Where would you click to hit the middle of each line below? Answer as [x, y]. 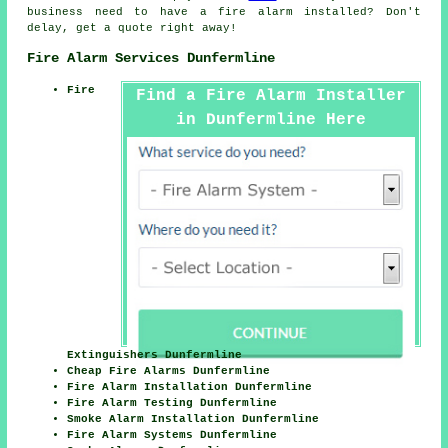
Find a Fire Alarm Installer [270, 95]
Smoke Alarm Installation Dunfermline [193, 418]
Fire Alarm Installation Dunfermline [190, 386]
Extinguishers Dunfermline [155, 354]
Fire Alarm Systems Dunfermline [172, 434]
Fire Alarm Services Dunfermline [151, 57]
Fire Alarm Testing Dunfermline [172, 402]
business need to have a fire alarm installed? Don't [224, 12]
